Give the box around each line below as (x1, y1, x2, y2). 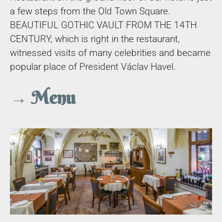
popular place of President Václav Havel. (10, 60, 176, 72)
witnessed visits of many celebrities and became (10, 47, 211, 58)
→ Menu (10, 87, 75, 109)
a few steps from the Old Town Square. (10, 5, 170, 17)
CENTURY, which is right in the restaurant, (10, 33, 180, 45)
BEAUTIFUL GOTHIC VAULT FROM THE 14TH (10, 19, 197, 31)
